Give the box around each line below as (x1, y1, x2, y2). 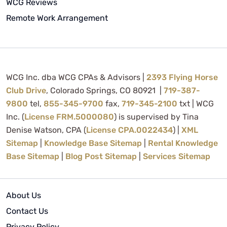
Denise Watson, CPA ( (6, 125, 86, 135)
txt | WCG (177, 98, 214, 108)
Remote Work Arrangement (6, 13, 108, 23)
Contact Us (6, 206, 48, 216)
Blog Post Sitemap (65, 151, 137, 161)
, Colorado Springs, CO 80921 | (46, 85, 164, 95)
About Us (6, 190, 41, 200)
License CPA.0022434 (86, 125, 173, 135)
